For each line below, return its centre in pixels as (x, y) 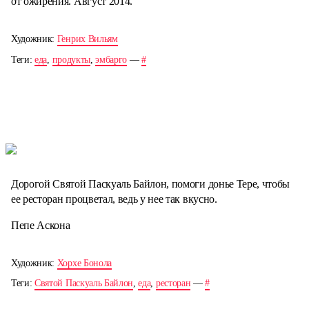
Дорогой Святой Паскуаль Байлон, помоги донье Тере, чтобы (151, 183)
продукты (71, 59)
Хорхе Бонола (84, 263)
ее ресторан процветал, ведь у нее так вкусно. (114, 199)
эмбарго (111, 59)
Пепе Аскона (41, 225)
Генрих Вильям (87, 39)
